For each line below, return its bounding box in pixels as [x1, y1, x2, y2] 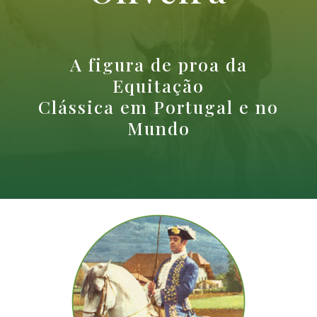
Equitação [113, 73, 204, 97]
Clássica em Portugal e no [38, 94, 279, 118]
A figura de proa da [69, 52, 248, 76]
